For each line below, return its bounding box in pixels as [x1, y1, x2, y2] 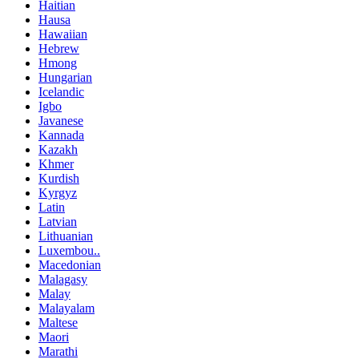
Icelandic [38, 84, 84, 99]
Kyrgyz [38, 185, 77, 200]
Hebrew [38, 41, 79, 55]
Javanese [38, 113, 83, 127]
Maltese [38, 315, 78, 329]
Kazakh [38, 142, 78, 156]
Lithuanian [38, 228, 93, 243]
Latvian [38, 214, 77, 228]
